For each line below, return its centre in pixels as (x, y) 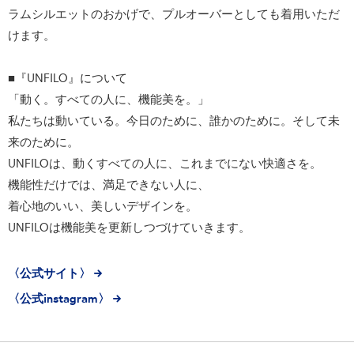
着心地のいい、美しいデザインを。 (103, 205)
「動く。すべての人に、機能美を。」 (109, 99)
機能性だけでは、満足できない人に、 (109, 184)
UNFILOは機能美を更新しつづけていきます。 (129, 227)
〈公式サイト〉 (49, 273)
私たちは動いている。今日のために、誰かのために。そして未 (174, 120)
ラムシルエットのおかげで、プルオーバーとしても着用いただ (174, 13)
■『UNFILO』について (68, 77)
